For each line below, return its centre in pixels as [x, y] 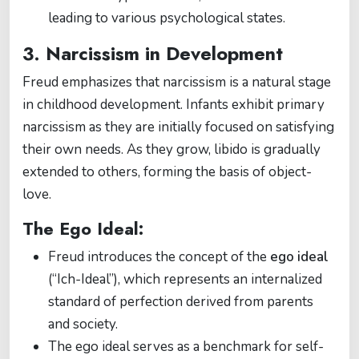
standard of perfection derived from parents [181, 302]
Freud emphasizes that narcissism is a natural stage [177, 82]
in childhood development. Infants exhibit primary [173, 105]
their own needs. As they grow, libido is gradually [171, 149]
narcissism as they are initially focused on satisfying [178, 127]
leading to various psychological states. [167, 18]
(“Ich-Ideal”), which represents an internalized [185, 279]
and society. [83, 324]
